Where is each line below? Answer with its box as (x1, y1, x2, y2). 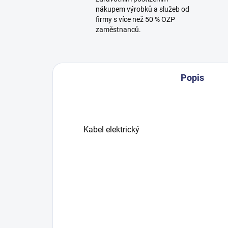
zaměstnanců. (96, 25, 141, 34)
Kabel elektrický (83, 125, 139, 135)
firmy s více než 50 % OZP (96, 15, 175, 24)
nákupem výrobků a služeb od (96, 5, 189, 14)
